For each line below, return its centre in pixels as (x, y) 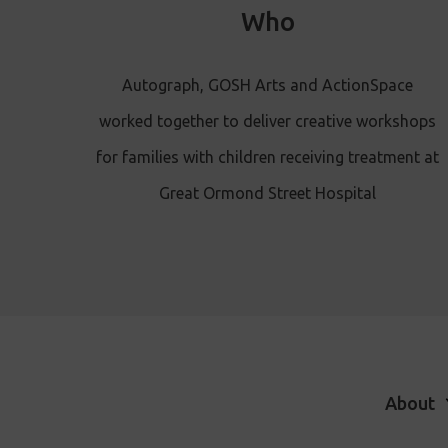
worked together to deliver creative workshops (268, 120)
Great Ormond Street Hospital (268, 192)
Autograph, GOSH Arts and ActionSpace (268, 84)
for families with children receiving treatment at (268, 156)
